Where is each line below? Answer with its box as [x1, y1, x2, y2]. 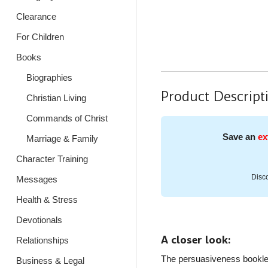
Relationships [16, 235, 69, 245]
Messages [16, 174, 57, 184]
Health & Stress [16, 194, 78, 205]
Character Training [16, 154, 88, 164]
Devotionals [16, 215, 62, 225]
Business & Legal [16, 255, 84, 266]
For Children [16, 32, 64, 42]
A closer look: [160, 233, 231, 248]
